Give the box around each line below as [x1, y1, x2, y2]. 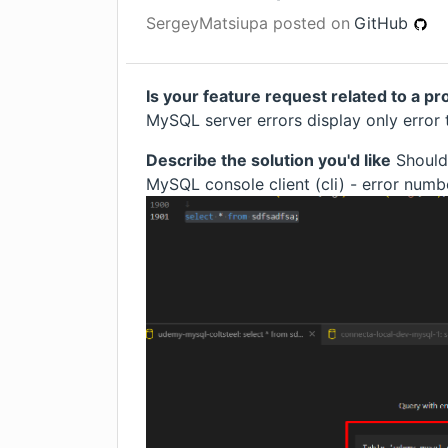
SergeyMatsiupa [146, 13, 268, 33]
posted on [268, 13, 350, 33]
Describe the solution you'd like [146, 150, 391, 170]
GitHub [354, 13, 413, 33]
